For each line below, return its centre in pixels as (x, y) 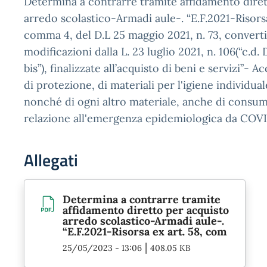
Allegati (51, 160)
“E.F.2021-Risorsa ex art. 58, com (145, 232)
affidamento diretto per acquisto (146, 210)
